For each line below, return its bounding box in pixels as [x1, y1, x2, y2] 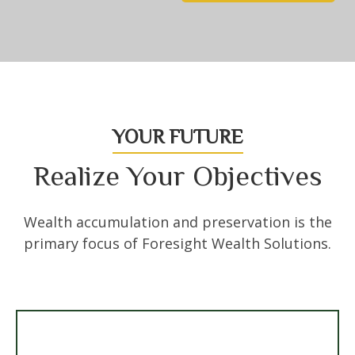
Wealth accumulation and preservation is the [23, 212, 332, 231]
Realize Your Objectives [32, 160, 323, 192]
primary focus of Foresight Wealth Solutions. [24, 234, 331, 253]
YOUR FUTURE [112, 125, 243, 148]
